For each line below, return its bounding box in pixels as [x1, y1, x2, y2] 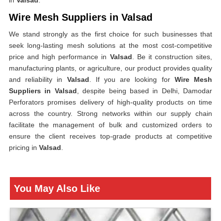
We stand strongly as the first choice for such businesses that [9, 30, 212, 38]
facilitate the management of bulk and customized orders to [9, 121, 212, 129]
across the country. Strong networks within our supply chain [9, 110, 212, 117]
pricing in [9, 144, 39, 151]
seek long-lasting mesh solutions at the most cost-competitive [9, 41, 212, 49]
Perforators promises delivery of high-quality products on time [9, 98, 212, 106]
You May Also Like [14, 183, 100, 194]
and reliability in [9, 75, 67, 83]
